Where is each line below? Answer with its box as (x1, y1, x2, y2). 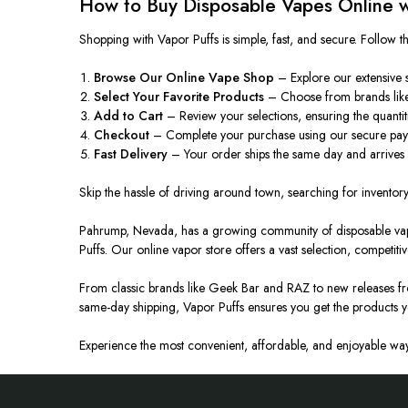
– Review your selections (163, 106, 299, 125)
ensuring (305, 106, 351, 125)
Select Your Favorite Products (94, 87, 265, 106)
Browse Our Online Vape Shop (94, 67, 275, 87)
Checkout (94, 125, 150, 144)
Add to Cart (94, 106, 164, 125)
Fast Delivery (94, 144, 168, 163)
